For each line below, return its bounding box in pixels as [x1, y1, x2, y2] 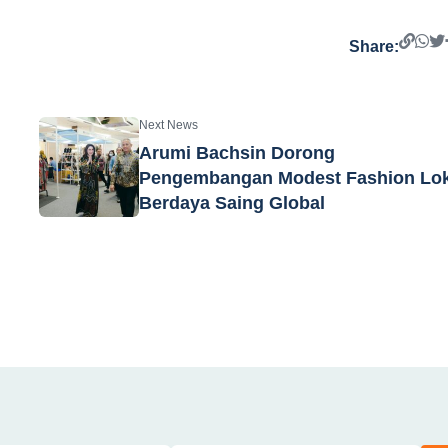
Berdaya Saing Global [139, 192, 326, 213]
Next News [139, 117, 199, 132]
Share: [349, 38, 400, 55]
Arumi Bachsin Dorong [139, 142, 336, 163]
